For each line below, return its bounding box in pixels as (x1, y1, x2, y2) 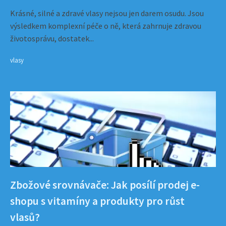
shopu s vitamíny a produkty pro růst (10, 194, 185, 208)
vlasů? (10, 210, 40, 224)
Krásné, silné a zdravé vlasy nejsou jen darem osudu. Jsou (10, 8, 204, 18)
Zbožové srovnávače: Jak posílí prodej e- (10, 178, 200, 192)
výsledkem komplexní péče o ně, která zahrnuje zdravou (10, 21, 201, 31)
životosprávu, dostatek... (10, 33, 94, 43)
